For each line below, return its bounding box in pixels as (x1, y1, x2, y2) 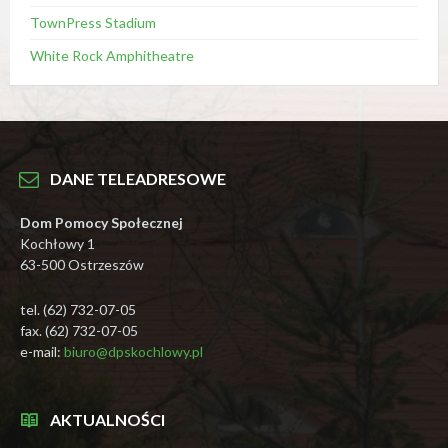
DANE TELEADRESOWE (50, 169, 226, 188)
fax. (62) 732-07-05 (20, 322, 138, 339)
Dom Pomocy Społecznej (20, 214, 183, 231)
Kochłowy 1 (20, 235, 95, 252)
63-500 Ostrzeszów (20, 256, 144, 273)
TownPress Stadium (30, 14, 156, 31)
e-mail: (20, 343, 64, 360)
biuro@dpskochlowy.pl (64, 343, 203, 360)
